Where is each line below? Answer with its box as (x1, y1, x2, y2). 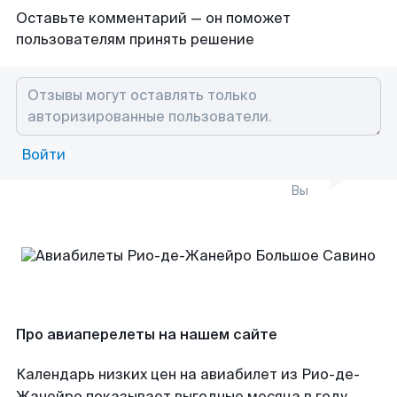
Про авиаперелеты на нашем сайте (16, 325, 277, 344)
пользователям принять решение (16, 30, 254, 49)
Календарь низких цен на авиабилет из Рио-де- (16, 365, 360, 384)
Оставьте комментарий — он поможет (16, 9, 291, 27)
